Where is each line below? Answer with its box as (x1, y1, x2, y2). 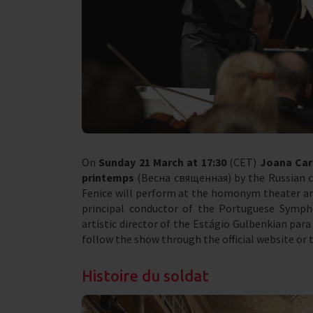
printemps (82, 170, 134, 185)
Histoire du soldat (82, 267, 209, 285)
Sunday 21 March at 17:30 (99, 155, 226, 170)
